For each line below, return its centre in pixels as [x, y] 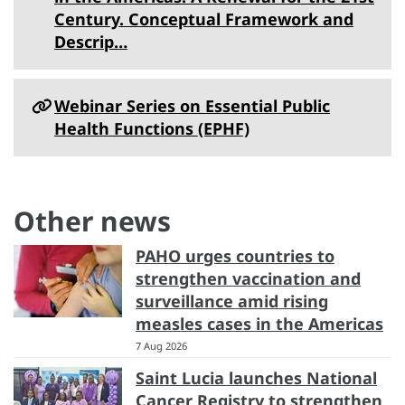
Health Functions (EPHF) [152, 128]
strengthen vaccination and [248, 278]
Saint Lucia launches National [256, 377]
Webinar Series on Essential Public [192, 105]
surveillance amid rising [232, 301]
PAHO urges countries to [235, 255]
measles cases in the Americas [259, 323]
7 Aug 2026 [161, 345]
